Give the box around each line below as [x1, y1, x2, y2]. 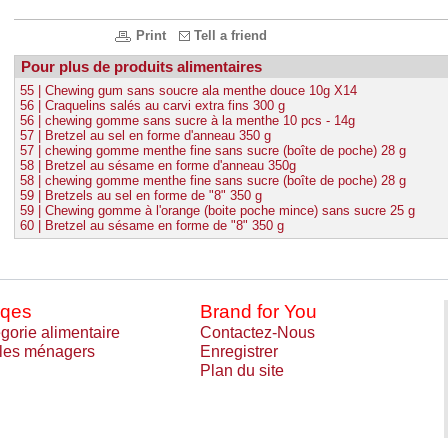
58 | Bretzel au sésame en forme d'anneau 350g [20, 158, 296, 173]
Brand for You [200, 301, 317, 322]
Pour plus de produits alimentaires [21, 59, 262, 75]
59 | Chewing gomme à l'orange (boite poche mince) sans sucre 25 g [20, 203, 415, 218]
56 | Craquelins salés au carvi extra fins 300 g [20, 98, 285, 113]
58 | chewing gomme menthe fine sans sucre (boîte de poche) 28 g [20, 173, 406, 188]
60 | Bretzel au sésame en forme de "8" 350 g [20, 218, 284, 233]
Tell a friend [193, 28, 267, 43]
